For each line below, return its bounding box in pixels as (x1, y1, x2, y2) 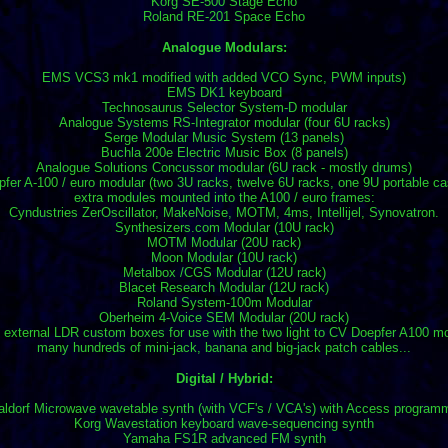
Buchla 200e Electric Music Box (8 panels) (100, 145, 348, 161)
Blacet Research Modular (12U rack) (119, 280, 329, 296)
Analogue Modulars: (161, 40, 287, 56)
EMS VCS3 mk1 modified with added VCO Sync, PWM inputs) (42, 70, 406, 86)
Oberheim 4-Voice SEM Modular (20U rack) (99, 310, 349, 326)
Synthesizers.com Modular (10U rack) (114, 220, 334, 236)
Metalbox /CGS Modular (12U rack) (122, 265, 326, 281)
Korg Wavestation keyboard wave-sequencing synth (74, 416, 374, 432)
